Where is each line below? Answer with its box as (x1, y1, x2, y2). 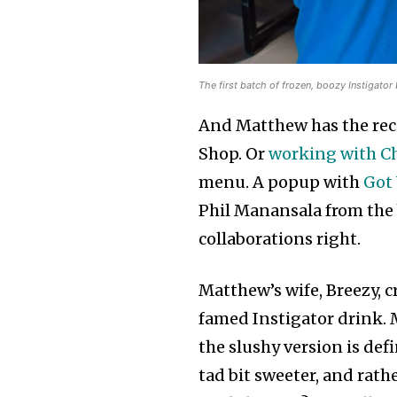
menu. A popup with (198, 172, 361, 193)
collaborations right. (198, 229, 362, 250)
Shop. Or (198, 144, 269, 165)
